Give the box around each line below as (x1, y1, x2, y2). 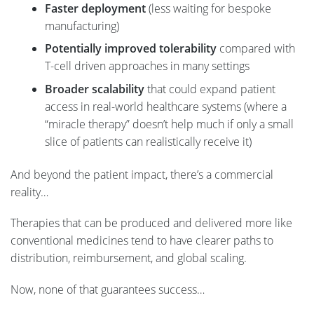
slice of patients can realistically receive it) (44, 133, 252, 149)
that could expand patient (144, 81, 275, 97)
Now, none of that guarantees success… (11, 281, 207, 297)
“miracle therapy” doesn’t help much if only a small (44, 116, 294, 132)
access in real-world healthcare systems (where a (44, 98, 287, 114)
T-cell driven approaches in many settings (44, 58, 252, 74)
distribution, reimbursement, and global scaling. (11, 250, 247, 266)
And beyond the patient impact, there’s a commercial (11, 167, 273, 183)
